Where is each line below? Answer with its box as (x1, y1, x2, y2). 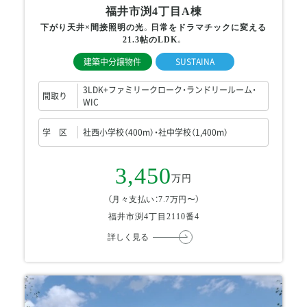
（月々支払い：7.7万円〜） (107, 195, 200, 205)
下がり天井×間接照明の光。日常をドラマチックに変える (40, 23, 267, 33)
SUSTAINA (175, 56, 214, 69)
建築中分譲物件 (84, 56, 141, 69)
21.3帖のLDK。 (123, 35, 184, 45)
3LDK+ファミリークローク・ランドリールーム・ (82, 84, 256, 97)
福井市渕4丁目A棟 (105, 5, 202, 18)
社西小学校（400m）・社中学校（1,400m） (82, 126, 228, 139)
